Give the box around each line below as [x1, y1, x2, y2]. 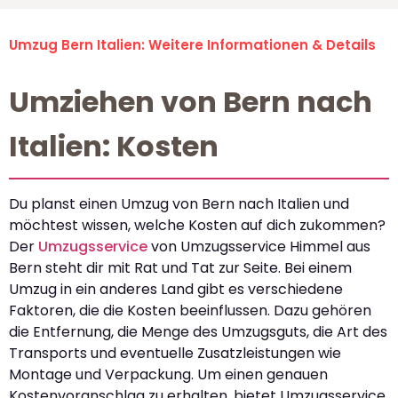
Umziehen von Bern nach [9, 81, 372, 122]
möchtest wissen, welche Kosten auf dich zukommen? [9, 214, 386, 235]
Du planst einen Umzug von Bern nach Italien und [9, 193, 349, 214]
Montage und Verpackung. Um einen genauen [9, 363, 328, 385]
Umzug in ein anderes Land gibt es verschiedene [9, 278, 343, 299]
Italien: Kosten [9, 125, 219, 166]
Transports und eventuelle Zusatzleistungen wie [9, 342, 341, 363]
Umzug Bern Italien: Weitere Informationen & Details [9, 35, 376, 54]
